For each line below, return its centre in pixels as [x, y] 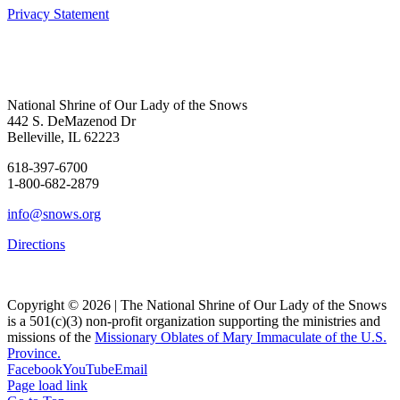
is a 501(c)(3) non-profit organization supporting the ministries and [194, 321]
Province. [34, 354]
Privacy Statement [58, 14]
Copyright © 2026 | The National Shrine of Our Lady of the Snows [197, 305]
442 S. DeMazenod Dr [71, 121]
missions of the [51, 337]
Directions [36, 245]
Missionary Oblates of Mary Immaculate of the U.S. [241, 337]
